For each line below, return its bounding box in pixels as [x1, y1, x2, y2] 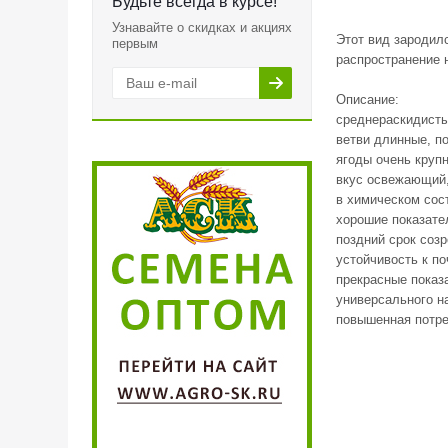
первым [112, 36, 158, 51]
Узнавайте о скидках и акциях [112, 20, 292, 35]
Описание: [336, 92, 399, 107]
